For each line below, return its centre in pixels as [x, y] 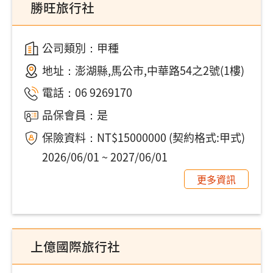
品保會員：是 [75, 115]
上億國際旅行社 [75, 246]
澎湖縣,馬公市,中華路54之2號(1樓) [159, 70]
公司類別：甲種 [80, 47]
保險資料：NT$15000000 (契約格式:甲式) [143, 137]
